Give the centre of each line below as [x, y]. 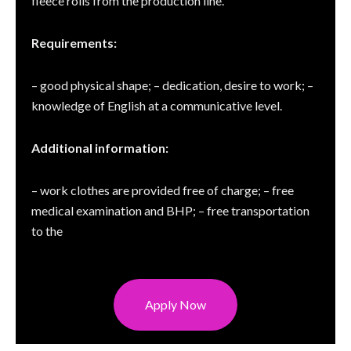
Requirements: [74, 43]
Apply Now [175, 305]
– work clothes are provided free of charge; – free [163, 190]
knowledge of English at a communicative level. [157, 106]
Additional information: [100, 148]
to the [47, 231]
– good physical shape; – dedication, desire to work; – [172, 85]
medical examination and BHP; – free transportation [170, 211]
